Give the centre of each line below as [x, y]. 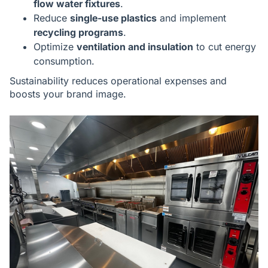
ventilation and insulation [135, 47]
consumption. [64, 61]
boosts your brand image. [68, 94]
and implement [191, 18]
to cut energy [225, 47]
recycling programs [78, 32]
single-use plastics [113, 18]
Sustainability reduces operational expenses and [118, 81]
